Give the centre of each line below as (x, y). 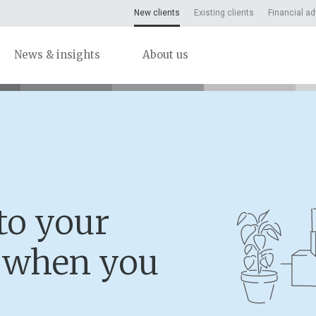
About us (165, 55)
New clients (157, 13)
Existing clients (224, 13)
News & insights (57, 55)
